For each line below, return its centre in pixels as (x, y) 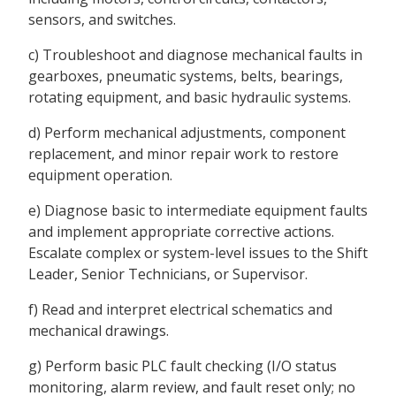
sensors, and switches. (102, 20)
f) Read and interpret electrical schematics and (180, 310)
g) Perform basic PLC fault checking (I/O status (183, 366)
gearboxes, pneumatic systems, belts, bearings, (186, 76)
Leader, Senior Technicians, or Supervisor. (168, 274)
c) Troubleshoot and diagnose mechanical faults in (195, 55)
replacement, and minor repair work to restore (183, 154)
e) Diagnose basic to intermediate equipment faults (198, 211)
